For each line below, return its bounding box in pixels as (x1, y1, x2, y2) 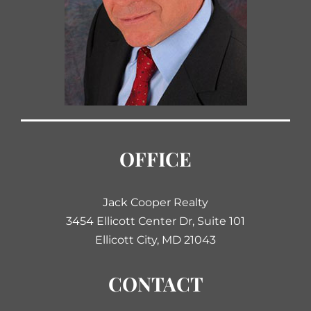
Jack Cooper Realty (103, 196, 208, 210)
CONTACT (108, 271, 203, 297)
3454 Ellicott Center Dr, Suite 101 (66, 215, 245, 228)
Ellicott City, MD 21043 (95, 233, 216, 247)
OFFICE (119, 146, 192, 172)
